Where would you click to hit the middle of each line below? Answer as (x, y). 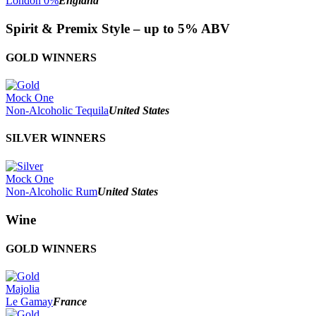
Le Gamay (29, 302)
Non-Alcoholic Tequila (57, 111)
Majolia (23, 289)
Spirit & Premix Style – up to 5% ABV (118, 28)
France (70, 302)
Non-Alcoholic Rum (51, 191)
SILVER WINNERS (56, 138)
